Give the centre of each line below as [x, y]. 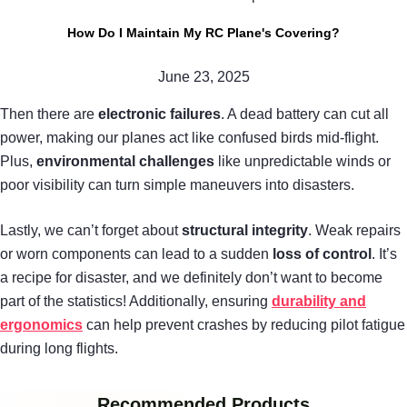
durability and [319, 301]
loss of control [322, 253]
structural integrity [245, 230]
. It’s [384, 253]
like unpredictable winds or [303, 161]
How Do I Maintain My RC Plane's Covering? [203, 32]
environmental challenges [125, 161]
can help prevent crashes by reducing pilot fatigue [244, 324]
